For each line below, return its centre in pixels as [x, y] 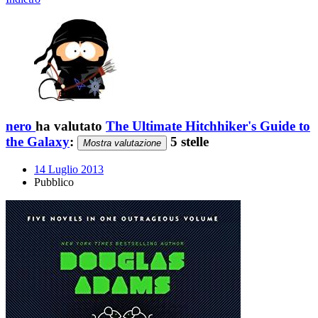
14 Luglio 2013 [69, 170]
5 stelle [188, 141]
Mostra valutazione [122, 143]
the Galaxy [38, 141]
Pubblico [54, 182]
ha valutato [71, 126]
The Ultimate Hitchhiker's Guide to [208, 126]
